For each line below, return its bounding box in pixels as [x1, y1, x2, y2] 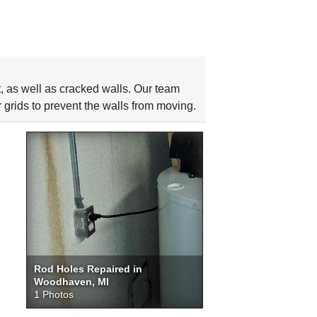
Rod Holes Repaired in [33, 263, 142, 275]
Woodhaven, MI [33, 276, 109, 287]
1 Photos [33, 289, 74, 300]
